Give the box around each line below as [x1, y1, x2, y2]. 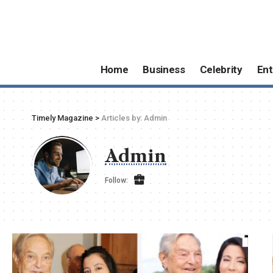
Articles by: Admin [101, 113, 167, 122]
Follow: [105, 176, 128, 185]
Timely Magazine [32, 113, 93, 122]
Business [143, 63, 185, 76]
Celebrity [199, 63, 243, 76]
